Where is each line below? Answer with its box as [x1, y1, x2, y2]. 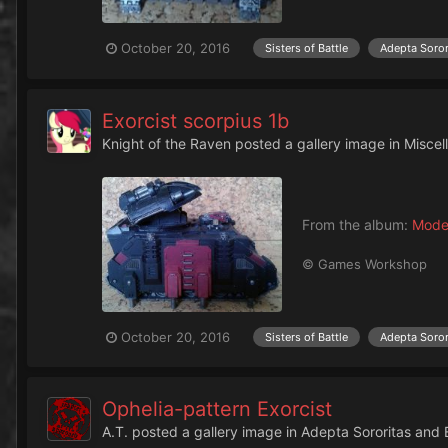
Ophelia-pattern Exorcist [102, 397, 332, 422]
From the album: [302, 216, 412, 234]
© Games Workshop [302, 256, 427, 273]
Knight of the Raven [102, 134, 231, 152]
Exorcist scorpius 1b [102, 108, 289, 133]
